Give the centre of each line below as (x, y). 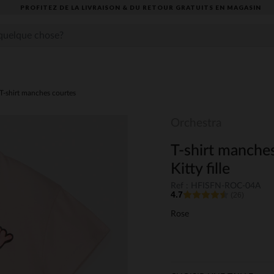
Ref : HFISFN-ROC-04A (216, 186)
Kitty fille (200, 169)
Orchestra (196, 123)
